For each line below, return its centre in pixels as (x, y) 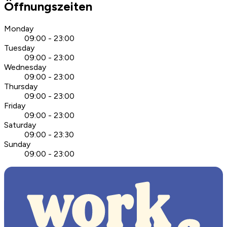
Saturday (20, 125)
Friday (15, 106)
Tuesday (19, 48)
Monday (19, 29)
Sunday (17, 144)
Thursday (21, 87)
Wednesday (25, 67)
